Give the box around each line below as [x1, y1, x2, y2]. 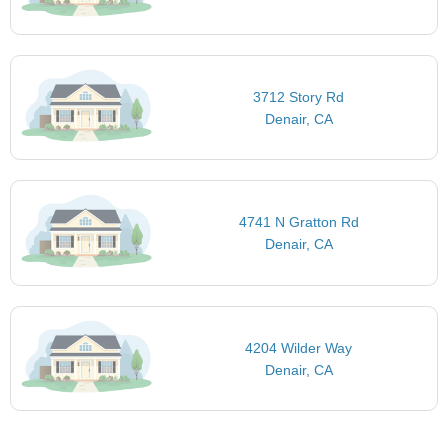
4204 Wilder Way [245, 339, 353, 356]
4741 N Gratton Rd [238, 214, 359, 231]
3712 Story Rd [253, 88, 345, 105]
